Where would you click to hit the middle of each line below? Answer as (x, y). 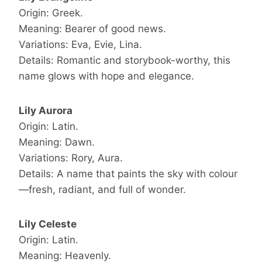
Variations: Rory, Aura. (71, 158)
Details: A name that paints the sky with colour (128, 174)
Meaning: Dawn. (57, 142)
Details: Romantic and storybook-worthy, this (125, 61)
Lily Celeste (48, 224)
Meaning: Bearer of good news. (92, 29)
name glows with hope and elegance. (106, 76)
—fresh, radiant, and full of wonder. (102, 190)
